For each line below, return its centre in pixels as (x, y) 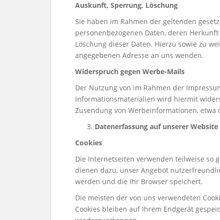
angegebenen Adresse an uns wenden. (139, 55)
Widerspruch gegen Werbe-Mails (130, 71)
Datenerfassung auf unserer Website (156, 126)
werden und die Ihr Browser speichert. (139, 181)
